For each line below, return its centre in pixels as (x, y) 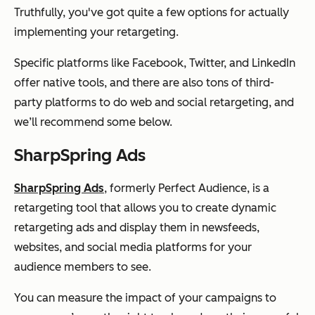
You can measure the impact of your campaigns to (145, 298)
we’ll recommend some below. (93, 122)
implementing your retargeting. (96, 32)
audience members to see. (83, 267)
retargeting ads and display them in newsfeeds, (137, 228)
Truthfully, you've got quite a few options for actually (152, 13)
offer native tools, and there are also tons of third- (144, 83)
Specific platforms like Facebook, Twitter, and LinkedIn (155, 63)
